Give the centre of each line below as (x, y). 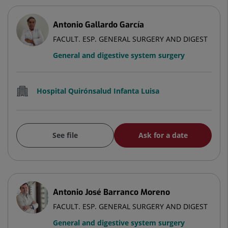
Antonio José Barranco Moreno (111, 192)
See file (65, 135)
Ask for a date (163, 135)
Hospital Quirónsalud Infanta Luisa (98, 91)
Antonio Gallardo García (98, 25)
